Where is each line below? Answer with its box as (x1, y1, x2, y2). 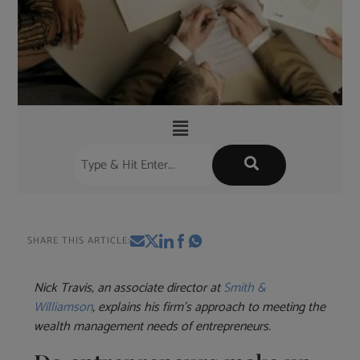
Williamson (34, 297, 93, 319)
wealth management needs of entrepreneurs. (34, 316, 272, 338)
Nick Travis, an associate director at (34, 277, 224, 300)
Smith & (223, 277, 267, 300)
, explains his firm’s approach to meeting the (92, 297, 326, 319)
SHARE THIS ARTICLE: (27, 233, 131, 249)
